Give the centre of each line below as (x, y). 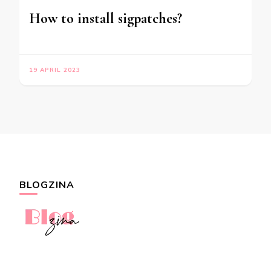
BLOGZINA (47, 185)
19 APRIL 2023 (55, 70)
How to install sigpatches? (106, 18)
